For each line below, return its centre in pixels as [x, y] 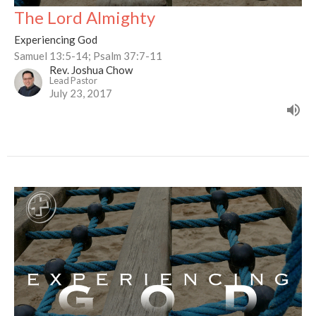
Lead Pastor [73, 80]
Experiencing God [56, 39]
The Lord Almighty [85, 17]
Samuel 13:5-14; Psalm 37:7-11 [88, 55]
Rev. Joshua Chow [91, 69]
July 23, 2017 [81, 93]
